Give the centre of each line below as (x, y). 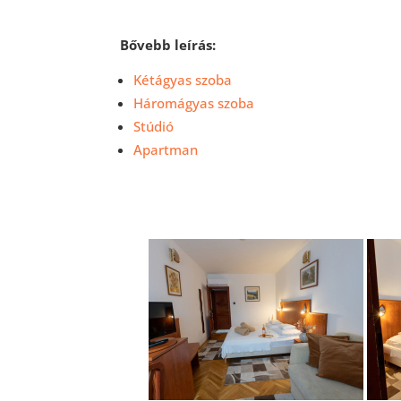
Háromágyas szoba (194, 103)
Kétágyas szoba (183, 80)
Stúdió (154, 126)
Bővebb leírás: (168, 45)
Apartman (166, 149)
